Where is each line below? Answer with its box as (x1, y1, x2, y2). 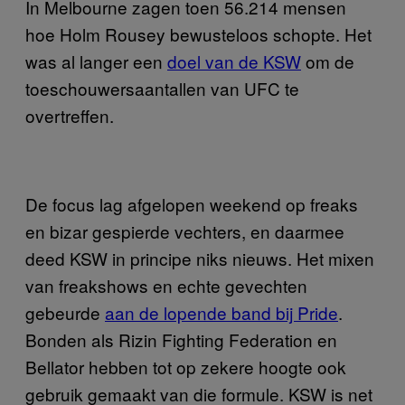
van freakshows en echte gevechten (25, 272, 307, 297)
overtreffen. (25, 102, 114, 127)
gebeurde (25, 299, 105, 325)
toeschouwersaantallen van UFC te (25, 75, 299, 100)
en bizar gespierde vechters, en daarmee (25, 218, 344, 243)
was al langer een (25, 48, 167, 73)
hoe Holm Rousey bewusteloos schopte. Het (25, 21, 372, 46)
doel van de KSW (167, 48, 301, 73)
